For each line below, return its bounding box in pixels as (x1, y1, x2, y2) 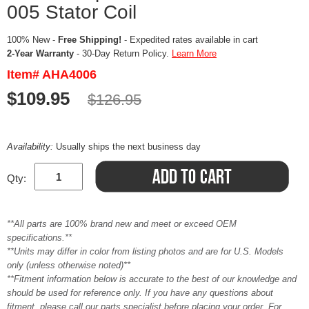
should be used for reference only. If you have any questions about (7, 288, 273, 298)
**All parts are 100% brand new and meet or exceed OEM (7, 219, 237, 229)
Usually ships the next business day (56, 141, 201, 152)
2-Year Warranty (7, 48, 74, 59)
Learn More (172, 48, 217, 59)
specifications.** (7, 232, 72, 243)
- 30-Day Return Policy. (74, 48, 172, 59)
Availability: (7, 141, 56, 152)
